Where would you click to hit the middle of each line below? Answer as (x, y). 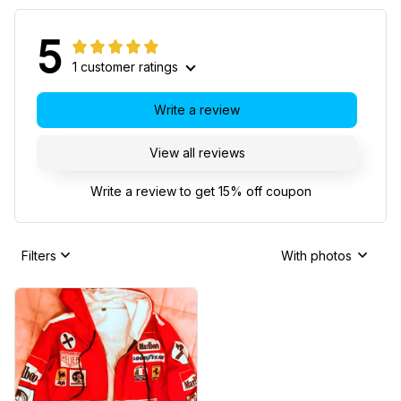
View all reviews (197, 153)
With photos (316, 255)
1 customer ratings (125, 67)
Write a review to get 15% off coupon (200, 191)
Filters (39, 255)
